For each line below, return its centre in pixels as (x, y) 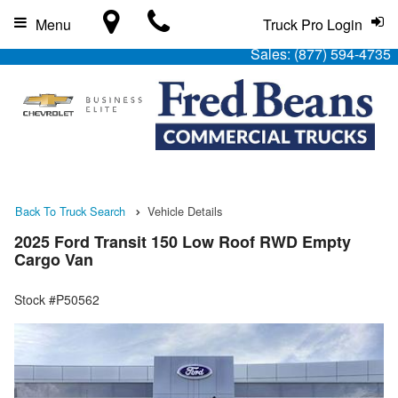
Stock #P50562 (57, 300)
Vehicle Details (185, 211)
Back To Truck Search (70, 211)
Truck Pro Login (313, 24)
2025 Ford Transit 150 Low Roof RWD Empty (183, 242)
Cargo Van (54, 260)
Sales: (272, 54)
